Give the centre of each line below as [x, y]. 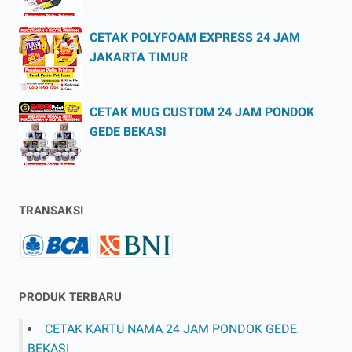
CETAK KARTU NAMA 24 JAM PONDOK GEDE [171, 329]
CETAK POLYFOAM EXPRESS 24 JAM [195, 38]
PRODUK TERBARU [70, 297]
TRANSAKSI [51, 211]
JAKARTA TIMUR [139, 57]
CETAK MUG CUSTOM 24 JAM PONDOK [202, 112]
